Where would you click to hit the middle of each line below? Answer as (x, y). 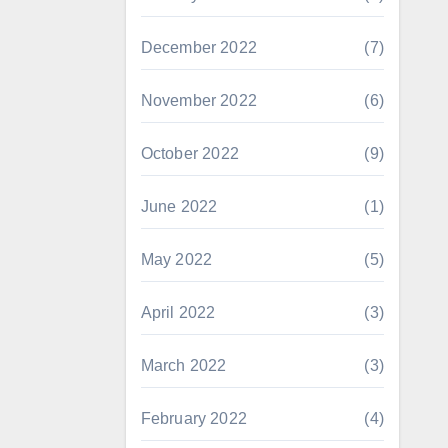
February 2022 (194, 418)
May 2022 (176, 259)
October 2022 (189, 153)
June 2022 (179, 206)
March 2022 (183, 365)
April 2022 (178, 312)
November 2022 (199, 100)
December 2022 (199, 47)
